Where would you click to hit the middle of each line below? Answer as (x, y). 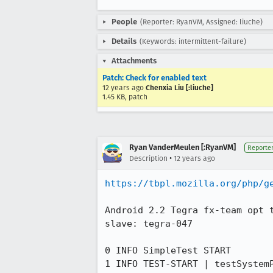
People (124, 22)
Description (148, 158)
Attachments (134, 61)
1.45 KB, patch (125, 97)
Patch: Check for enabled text (154, 78)
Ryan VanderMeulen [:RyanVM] (183, 147)
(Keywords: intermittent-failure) (193, 41)
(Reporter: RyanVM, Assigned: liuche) (201, 22)
